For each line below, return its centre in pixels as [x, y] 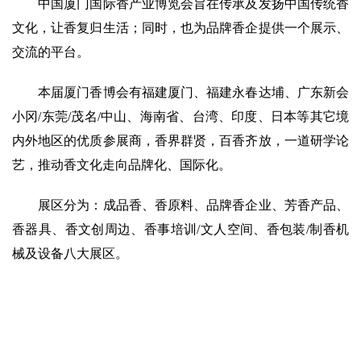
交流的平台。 [51, 52]
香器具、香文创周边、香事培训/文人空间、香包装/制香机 [180, 230]
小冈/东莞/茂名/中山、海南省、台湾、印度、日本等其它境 [180, 117]
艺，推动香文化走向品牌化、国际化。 [122, 165]
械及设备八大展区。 [70, 254]
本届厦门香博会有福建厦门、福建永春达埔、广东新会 [194, 93]
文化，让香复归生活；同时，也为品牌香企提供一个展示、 [180, 28]
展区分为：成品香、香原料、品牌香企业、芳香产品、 [194, 205]
